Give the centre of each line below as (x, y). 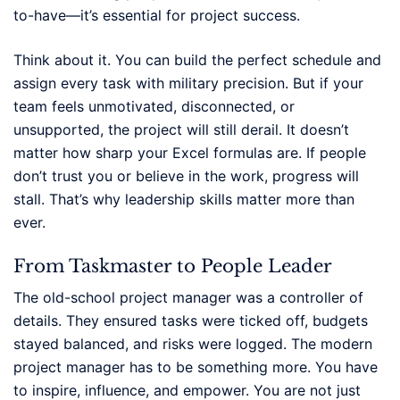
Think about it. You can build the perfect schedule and (197, 59)
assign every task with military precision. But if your (188, 83)
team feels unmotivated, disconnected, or (154, 106)
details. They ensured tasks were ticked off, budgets (191, 320)
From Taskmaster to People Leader (173, 266)
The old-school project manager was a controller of (188, 297)
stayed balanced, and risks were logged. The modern (193, 343)
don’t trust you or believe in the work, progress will (186, 175)
